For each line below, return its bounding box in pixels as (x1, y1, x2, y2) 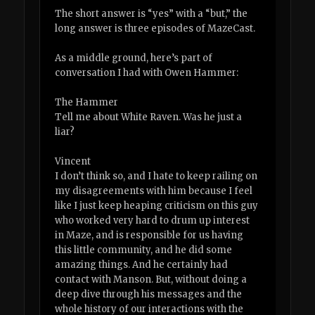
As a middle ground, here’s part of (55, 51, 213, 64)
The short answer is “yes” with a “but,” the (55, 7, 248, 20)
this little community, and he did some (55, 244, 233, 257)
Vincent (55, 155, 91, 168)
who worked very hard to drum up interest (55, 214, 250, 227)
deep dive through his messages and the (55, 288, 243, 301)
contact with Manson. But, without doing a (55, 274, 247, 286)
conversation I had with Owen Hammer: (55, 66, 239, 79)
